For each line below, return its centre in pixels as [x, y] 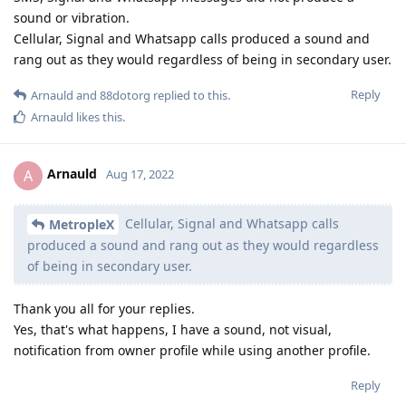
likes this [98, 116]
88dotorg [125, 95]
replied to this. [190, 95]
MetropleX [82, 225]
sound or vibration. [72, 17]
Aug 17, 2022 [140, 174]
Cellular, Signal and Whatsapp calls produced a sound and [192, 38]
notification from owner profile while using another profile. [192, 351]
